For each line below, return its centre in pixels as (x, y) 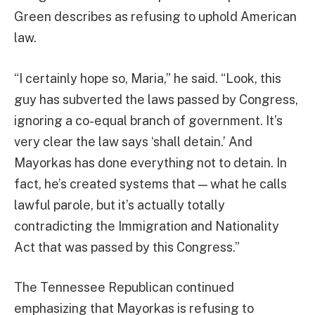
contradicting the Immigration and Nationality (147, 226)
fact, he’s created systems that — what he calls (150, 184)
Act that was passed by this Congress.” (127, 247)
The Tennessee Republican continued (124, 288)
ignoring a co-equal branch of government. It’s (148, 120)
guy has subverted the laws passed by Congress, (156, 99)
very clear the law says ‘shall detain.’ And (133, 141)
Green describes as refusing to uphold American (155, 16)
